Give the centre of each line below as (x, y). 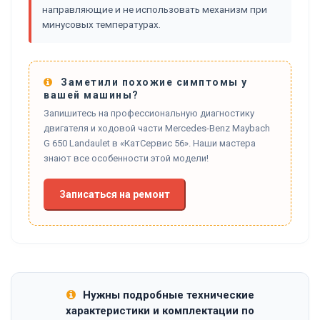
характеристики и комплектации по (160, 310)
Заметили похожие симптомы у (152, 82)
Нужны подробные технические (167, 295)
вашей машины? (91, 95)
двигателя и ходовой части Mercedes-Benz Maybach (157, 128)
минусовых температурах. (101, 24)
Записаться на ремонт (115, 194)
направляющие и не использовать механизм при (155, 9)
